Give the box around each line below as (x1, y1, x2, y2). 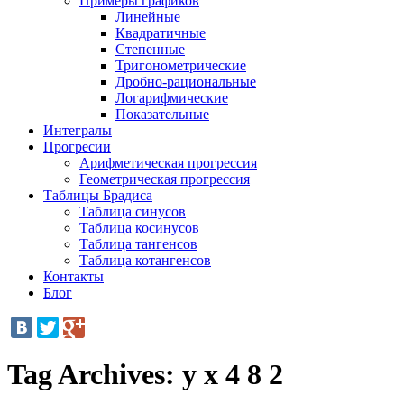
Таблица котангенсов (79, 252, 211, 268)
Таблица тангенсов (79, 236, 197, 252)
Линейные (115, 9, 180, 24)
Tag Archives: (7, 358, 182, 391)
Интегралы (43, 123, 112, 138)
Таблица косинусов (79, 220, 199, 235)
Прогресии (43, 139, 111, 154)
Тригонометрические (115, 58, 246, 73)
